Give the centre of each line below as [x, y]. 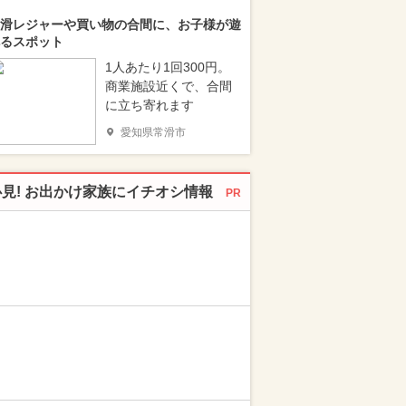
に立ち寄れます [150, 105]
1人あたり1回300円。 [168, 67]
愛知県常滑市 [153, 132]
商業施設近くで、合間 [169, 86]
